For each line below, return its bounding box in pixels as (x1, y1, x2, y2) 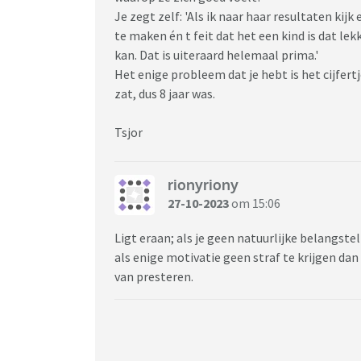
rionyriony (168, 176, 239, 194)
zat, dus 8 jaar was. (114, 85, 218, 102)
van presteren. (114, 268, 193, 284)
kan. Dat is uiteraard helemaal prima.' (114, 46, 318, 63)
